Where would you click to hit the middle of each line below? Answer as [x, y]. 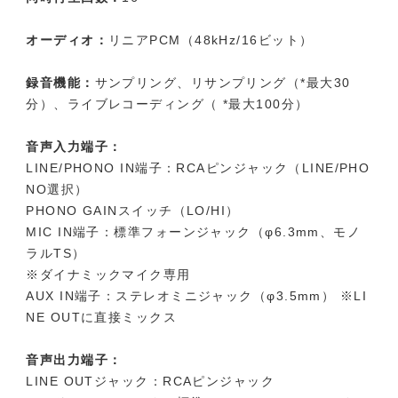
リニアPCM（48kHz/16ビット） [211, 40]
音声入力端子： [74, 147]
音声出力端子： [74, 360]
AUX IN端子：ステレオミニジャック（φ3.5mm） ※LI [197, 296]
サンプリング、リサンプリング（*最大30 [223, 83]
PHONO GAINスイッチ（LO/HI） [133, 211]
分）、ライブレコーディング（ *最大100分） [167, 104]
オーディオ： [68, 40]
